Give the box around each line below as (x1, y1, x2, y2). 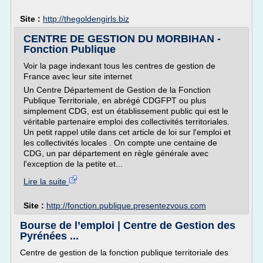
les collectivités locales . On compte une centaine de (23, 138, 217, 147)
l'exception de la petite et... (23, 159, 123, 168)
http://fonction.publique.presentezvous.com (46, 201, 206, 210)
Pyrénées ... (20, 230, 79, 242)
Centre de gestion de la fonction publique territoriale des (20, 248, 228, 257)
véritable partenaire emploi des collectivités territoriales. (23, 117, 230, 126)
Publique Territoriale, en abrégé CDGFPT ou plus (23, 96, 206, 105)
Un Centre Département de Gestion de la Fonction (23, 85, 211, 95)
